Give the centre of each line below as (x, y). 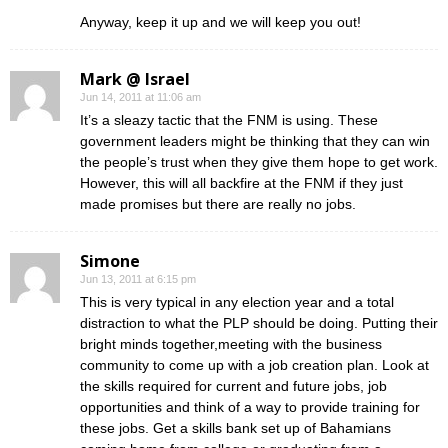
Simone (110, 261)
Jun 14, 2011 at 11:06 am (140, 97)
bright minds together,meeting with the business (231, 344)
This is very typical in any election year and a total (237, 302)
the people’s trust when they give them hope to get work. (259, 162)
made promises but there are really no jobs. (218, 204)
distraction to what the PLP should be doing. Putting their (259, 323)
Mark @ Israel (135, 79)
